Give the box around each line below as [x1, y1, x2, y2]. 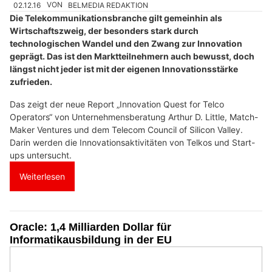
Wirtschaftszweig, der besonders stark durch [10, 25, 199, 36]
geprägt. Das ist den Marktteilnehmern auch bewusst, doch [10, 50, 254, 61]
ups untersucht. [10, 149, 72, 160]
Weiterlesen [19, 171, 65, 182]
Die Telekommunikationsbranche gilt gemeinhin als [10, 12, 222, 23]
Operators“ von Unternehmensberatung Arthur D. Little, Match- [10, 111, 258, 122]
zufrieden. [10, 76, 52, 87]
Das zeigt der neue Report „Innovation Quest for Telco [10, 98, 224, 109]
